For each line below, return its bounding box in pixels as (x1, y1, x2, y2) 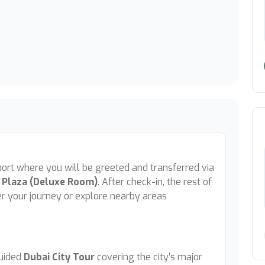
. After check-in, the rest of (98, 176, 212, 188)
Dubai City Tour (24, 251, 95, 263)
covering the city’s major (95, 251, 202, 263)
